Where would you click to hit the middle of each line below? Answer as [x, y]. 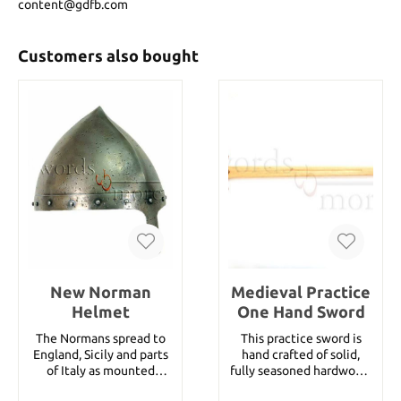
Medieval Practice [301, 291]
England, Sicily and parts [100, 354]
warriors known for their [100, 386]
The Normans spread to [100, 338]
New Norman [100, 291]
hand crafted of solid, [301, 354]
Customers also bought [108, 55]
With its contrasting [301, 386]
